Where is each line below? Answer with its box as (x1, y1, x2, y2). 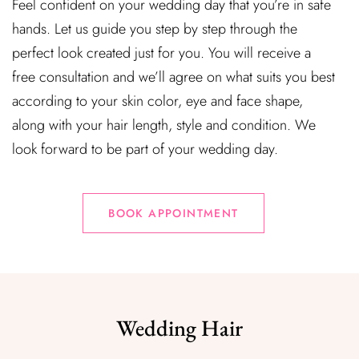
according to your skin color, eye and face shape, (12, 91, 303, 111)
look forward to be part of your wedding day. (12, 139, 278, 159)
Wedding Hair (116, 313, 243, 342)
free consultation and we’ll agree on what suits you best (12, 67, 335, 87)
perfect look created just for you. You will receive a (12, 42, 311, 63)
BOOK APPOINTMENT (108, 205, 239, 221)
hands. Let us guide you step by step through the (12, 18, 297, 39)
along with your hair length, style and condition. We (12, 115, 316, 135)
